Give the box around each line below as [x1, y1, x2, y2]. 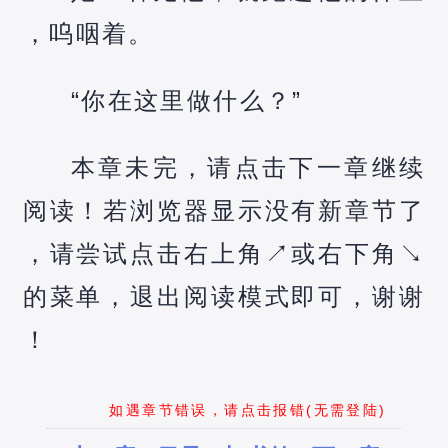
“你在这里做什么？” [70, 86, 303, 114]
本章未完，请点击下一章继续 [70, 153, 426, 181]
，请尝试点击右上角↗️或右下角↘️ [22, 239, 426, 267]
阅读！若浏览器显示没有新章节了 [22, 196, 426, 224]
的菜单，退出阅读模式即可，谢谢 [22, 282, 426, 310]
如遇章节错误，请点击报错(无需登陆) [109, 401, 387, 418]
